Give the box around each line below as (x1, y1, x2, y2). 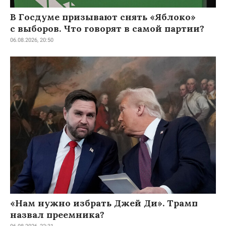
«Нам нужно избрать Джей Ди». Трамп (10, 197, 198, 209)
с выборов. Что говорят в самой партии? (10, 23, 204, 35)
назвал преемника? (10, 209, 104, 221)
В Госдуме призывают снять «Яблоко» (10, 11, 196, 23)
